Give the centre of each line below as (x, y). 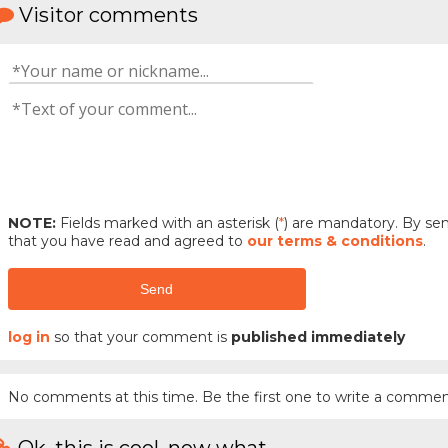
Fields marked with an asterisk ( (167, 222)
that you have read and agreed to (127, 240)
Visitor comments (108, 15)
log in (28, 337)
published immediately (317, 337)
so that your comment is (140, 337)
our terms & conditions (334, 240)
